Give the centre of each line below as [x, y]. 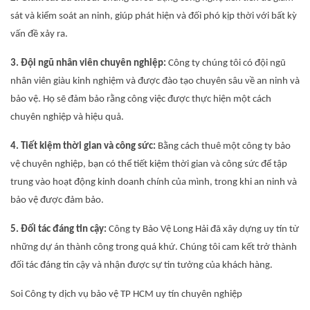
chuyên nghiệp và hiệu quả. [67, 117]
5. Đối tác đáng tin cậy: [58, 229]
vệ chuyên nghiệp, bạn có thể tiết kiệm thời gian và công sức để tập [149, 164]
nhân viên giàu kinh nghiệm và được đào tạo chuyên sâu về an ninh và [155, 81]
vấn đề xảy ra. [39, 34]
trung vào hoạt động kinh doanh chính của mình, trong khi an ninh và [154, 182]
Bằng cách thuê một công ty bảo [223, 146]
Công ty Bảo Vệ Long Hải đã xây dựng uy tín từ [203, 229]
